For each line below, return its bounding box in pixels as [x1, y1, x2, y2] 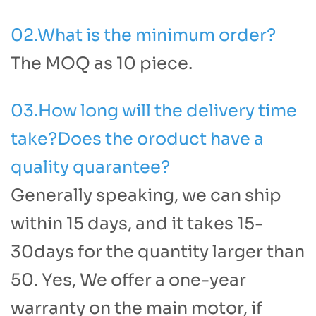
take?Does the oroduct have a [11, 128, 264, 150]
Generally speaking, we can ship [11, 185, 281, 206]
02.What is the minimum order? [11, 25, 276, 46]
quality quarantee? [11, 157, 170, 178]
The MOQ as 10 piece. [11, 53, 193, 74]
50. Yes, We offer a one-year [11, 269, 246, 291]
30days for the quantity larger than [11, 241, 305, 262]
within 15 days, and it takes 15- [11, 213, 263, 234]
